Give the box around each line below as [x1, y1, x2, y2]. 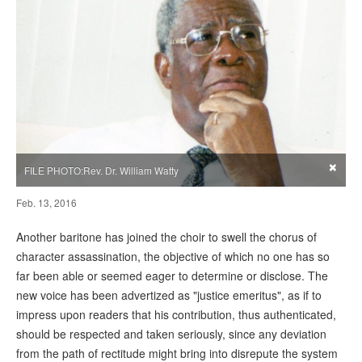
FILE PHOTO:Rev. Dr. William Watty [24, 163, 179, 178]
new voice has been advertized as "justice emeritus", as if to [16, 287, 322, 304]
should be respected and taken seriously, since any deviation [16, 326, 326, 343]
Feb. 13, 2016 [16, 196, 77, 210]
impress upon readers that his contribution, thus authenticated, [16, 306, 336, 323]
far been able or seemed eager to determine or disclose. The [16, 267, 328, 284]
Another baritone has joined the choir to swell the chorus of [16, 229, 317, 246]
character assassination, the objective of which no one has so [16, 248, 330, 265]
